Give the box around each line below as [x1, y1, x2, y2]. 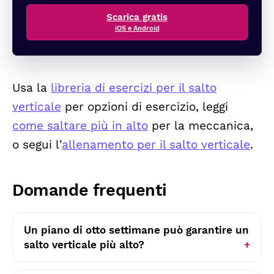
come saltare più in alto [12, 119, 148, 133]
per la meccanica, [148, 119, 253, 133]
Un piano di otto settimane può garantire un [24, 224, 249, 237]
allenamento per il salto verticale [62, 138, 250, 152]
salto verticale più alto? [24, 239, 144, 251]
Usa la [12, 81, 51, 95]
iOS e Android [114, 24, 160, 32]
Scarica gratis [106, 11, 168, 23]
